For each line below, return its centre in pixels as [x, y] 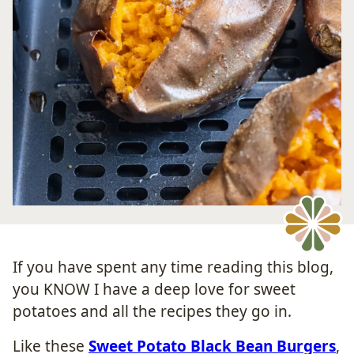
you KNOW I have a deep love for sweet [154, 289]
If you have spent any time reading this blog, [173, 267]
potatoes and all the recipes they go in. [152, 311]
